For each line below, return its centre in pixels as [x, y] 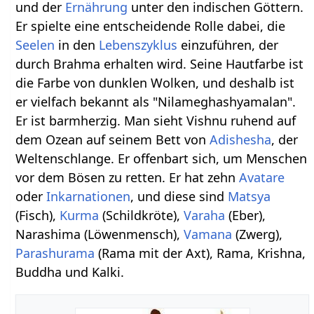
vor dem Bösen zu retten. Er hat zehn [128, 178]
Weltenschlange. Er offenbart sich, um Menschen [162, 159]
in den [77, 45]
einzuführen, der [228, 45]
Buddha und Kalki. [70, 272]
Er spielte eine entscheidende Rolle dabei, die [151, 26]
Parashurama [55, 253]
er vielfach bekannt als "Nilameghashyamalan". [156, 102]
